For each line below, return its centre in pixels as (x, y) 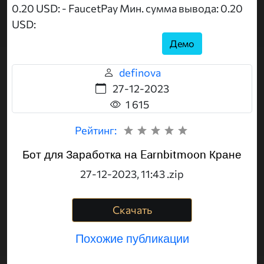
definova (140, 73)
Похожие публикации (132, 239)
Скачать (132, 210)
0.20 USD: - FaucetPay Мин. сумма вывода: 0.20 (127, 9)
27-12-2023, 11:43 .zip (132, 174)
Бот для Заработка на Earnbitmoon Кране (132, 155)
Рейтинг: (96, 131)
